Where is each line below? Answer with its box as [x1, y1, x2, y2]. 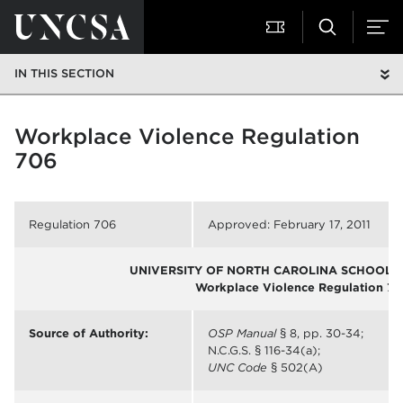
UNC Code [208, 361, 267, 374]
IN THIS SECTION [14, 67, 114, 80]
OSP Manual [208, 327, 276, 340]
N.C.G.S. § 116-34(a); [208, 344, 320, 357]
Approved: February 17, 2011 [208, 218, 371, 231]
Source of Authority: [29, 327, 148, 340]
